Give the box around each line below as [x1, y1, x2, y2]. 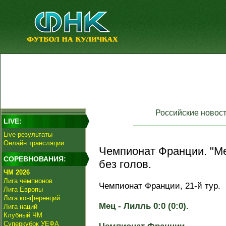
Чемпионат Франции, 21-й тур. [99, 181, 220, 191]
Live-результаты [4, 131, 52, 138]
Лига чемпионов [4, 177, 52, 185]
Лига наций [4, 203, 37, 210]
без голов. [99, 158, 151, 171]
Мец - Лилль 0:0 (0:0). [99, 201, 189, 211]
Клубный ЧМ [4, 211, 42, 219]
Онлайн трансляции [4, 139, 64, 147]
